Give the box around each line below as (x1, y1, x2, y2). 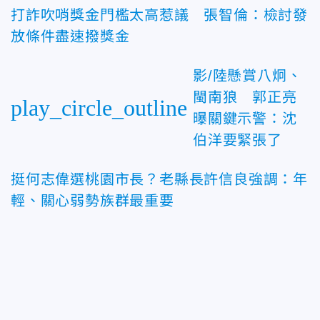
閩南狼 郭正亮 (193, 89, 297, 105)
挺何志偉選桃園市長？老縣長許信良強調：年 (11, 171, 308, 187)
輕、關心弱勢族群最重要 (11, 192, 174, 209)
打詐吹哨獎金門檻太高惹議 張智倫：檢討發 (11, 6, 308, 23)
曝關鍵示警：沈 (193, 110, 297, 126)
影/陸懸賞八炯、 (193, 67, 302, 84)
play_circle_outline (11, 94, 187, 121)
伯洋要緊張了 (193, 131, 282, 148)
